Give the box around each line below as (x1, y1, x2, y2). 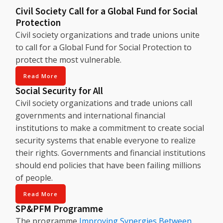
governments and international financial (15, 110, 166, 121)
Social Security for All (15, 84, 104, 99)
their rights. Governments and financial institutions (15, 147, 206, 159)
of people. (15, 172, 53, 184)
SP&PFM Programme (15, 202, 104, 217)
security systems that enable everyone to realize (15, 135, 196, 146)
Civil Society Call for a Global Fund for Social (15, 4, 198, 19)
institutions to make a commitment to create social (15, 122, 205, 134)
